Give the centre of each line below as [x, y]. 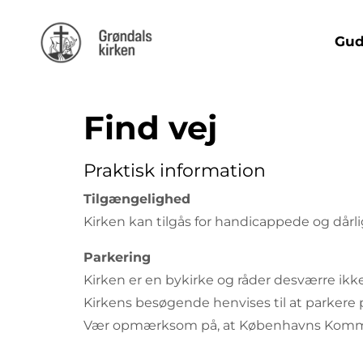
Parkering [117, 257]
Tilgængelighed [139, 199]
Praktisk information [175, 170]
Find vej [150, 127]
